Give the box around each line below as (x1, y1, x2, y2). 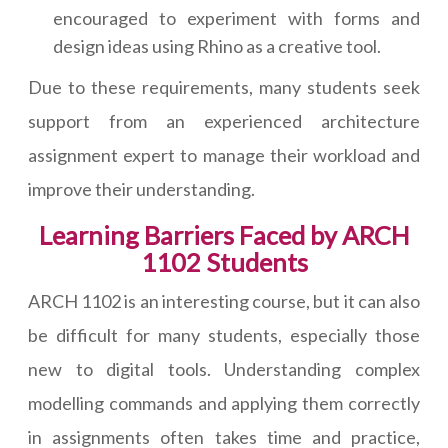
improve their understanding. (28, 178, 255, 201)
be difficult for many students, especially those (28, 324, 420, 347)
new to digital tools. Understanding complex (28, 358, 420, 381)
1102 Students (140, 247, 308, 278)
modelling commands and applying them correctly (28, 392, 420, 415)
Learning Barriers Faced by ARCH (38, 220, 410, 251)
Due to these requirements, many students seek (28, 76, 420, 99)
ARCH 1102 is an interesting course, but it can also (28, 290, 420, 313)
